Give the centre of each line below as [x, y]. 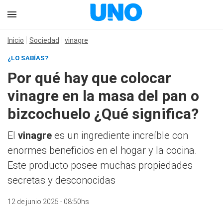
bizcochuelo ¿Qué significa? [103, 114]
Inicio [16, 40]
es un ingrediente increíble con [120, 135]
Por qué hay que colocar [89, 78]
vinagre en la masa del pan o [103, 96]
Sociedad [44, 40]
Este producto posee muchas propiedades [100, 165]
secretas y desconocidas [61, 180]
